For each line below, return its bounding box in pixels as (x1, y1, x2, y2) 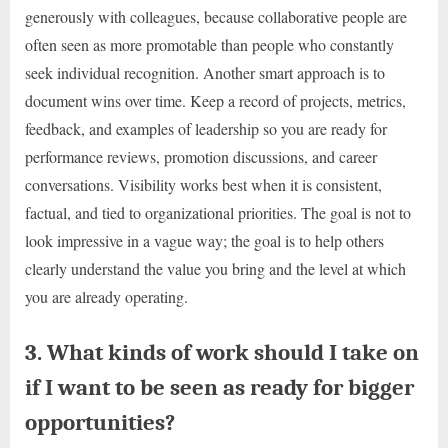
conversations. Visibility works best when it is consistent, (25, 174, 382, 196)
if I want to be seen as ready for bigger (25, 374, 414, 402)
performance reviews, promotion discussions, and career (25, 146, 377, 168)
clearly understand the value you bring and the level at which (25, 258, 406, 280)
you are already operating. (25, 286, 188, 308)
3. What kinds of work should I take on (25, 339, 419, 367)
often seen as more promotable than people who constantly (25, 34, 394, 56)
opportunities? (25, 409, 175, 437)
